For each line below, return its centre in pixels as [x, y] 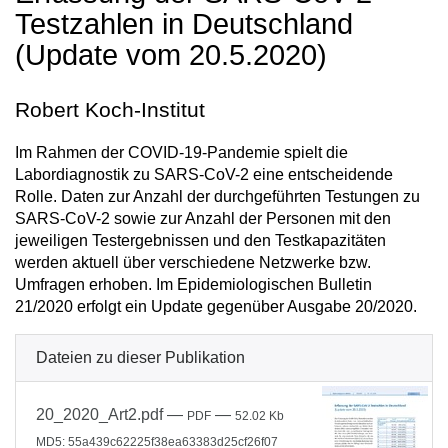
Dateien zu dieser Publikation [140, 357]
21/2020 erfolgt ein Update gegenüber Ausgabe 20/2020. [216, 306]
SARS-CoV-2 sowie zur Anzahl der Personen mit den [203, 218]
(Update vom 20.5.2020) [171, 55]
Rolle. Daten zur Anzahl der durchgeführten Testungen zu [217, 196]
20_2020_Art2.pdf [99, 414]
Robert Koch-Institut [110, 109]
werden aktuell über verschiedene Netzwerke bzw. [193, 262]
